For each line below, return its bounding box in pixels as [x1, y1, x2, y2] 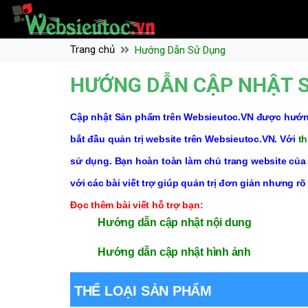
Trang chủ [70, 43, 115, 56]
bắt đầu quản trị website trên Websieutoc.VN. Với [70, 133, 298, 144]
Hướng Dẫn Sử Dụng [135, 44, 225, 56]
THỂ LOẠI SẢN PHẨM [74, 283, 212, 298]
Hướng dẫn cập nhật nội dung [98, 217, 252, 228]
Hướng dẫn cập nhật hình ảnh [98, 246, 252, 258]
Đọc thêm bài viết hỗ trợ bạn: [70, 199, 203, 210]
